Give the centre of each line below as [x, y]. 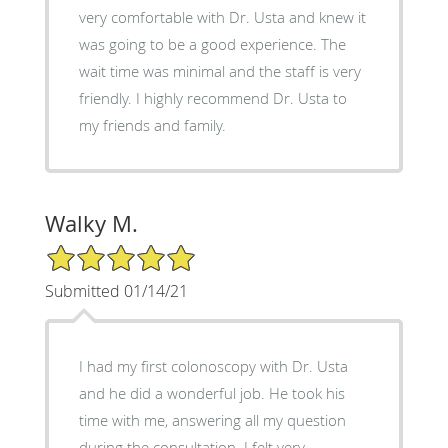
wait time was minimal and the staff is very [219, 70]
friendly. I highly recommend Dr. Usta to [107, 97]
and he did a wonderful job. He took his [211, 392]
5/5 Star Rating [94, 251]
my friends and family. [152, 124]
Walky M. [91, 223]
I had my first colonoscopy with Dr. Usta [213, 365]
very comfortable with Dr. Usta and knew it [222, 16]
